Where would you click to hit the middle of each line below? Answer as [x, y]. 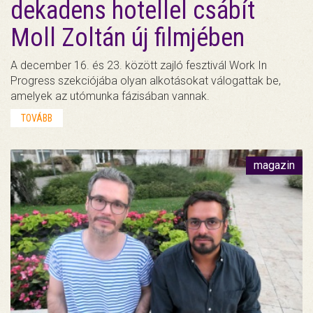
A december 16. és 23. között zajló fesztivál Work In [139, 65]
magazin [274, 165]
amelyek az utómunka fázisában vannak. [110, 96]
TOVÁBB [37, 118]
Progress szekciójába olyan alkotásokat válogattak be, [146, 80]
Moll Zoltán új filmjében [128, 37]
